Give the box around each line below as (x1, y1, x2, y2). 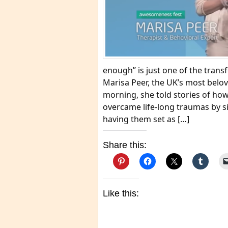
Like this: (103, 188, 139, 198)
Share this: (103, 140, 147, 150)
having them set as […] (103, 113, 189, 125)
